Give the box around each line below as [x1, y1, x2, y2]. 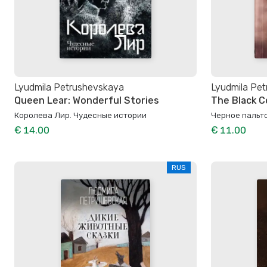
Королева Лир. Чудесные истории [14, 110, 147, 120]
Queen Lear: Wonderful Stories [14, 95, 159, 107]
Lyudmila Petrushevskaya [14, 82, 124, 93]
